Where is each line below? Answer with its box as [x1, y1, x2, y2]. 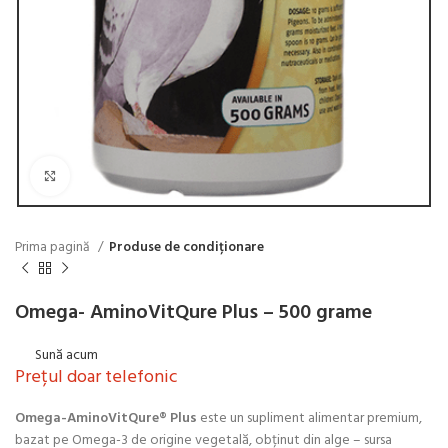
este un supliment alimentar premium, [197, 406, 422, 430]
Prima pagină [15, 237, 93, 259]
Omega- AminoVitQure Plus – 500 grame [15, 296, 372, 329]
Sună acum [35, 343, 98, 367]
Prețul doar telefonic [15, 362, 178, 392]
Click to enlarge [70, 165, 165, 187]
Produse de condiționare [109, 237, 264, 259]
